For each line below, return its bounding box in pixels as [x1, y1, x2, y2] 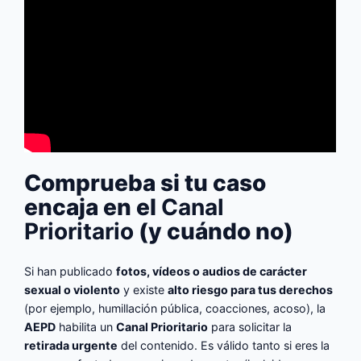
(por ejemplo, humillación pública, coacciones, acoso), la [24, 301, 326, 315]
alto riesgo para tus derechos [168, 282, 334, 297]
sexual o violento [24, 282, 121, 297]
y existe [120, 282, 168, 297]
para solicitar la [208, 319, 293, 334]
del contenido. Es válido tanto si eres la [118, 338, 330, 352]
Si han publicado [24, 263, 117, 278]
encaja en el [24, 193, 162, 221]
